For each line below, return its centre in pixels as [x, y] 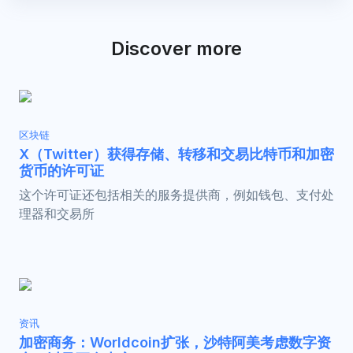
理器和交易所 [57, 214]
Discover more [176, 49]
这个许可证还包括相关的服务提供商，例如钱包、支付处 [176, 195]
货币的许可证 [61, 171]
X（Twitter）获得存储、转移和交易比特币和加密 [176, 154]
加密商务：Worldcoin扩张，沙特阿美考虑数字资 [175, 343]
